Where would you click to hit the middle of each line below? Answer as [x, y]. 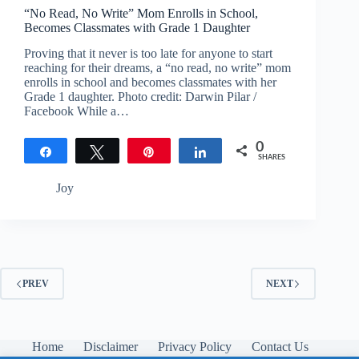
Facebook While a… [77, 111]
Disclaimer [111, 347]
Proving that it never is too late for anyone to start [148, 54]
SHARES [272, 158]
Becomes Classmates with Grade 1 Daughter [137, 27]
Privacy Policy [195, 347]
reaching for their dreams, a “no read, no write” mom [157, 68]
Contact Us [280, 347]
